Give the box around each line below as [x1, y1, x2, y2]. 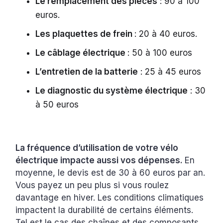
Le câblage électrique [35, 47, 128, 58]
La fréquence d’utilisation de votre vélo [15, 142, 179, 153]
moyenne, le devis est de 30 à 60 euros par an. [15, 167, 206, 178]
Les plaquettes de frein [35, 28, 135, 39]
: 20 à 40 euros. [134, 28, 200, 39]
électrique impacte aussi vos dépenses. [15, 155, 185, 165]
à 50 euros [35, 99, 79, 110]
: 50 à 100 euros [127, 47, 193, 58]
